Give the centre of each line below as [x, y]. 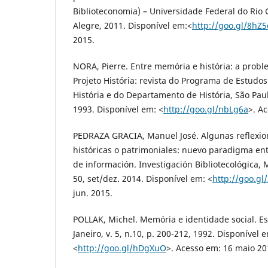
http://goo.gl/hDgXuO [122, 248]
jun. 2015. [93, 193]
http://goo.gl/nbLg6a [206, 109]
